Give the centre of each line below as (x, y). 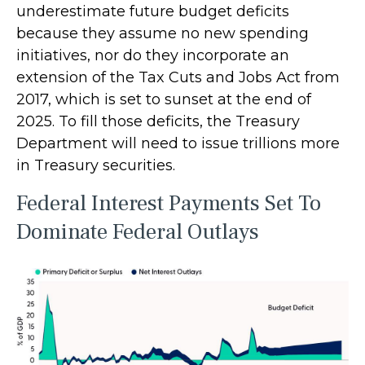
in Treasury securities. (96, 166)
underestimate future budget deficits (153, 12)
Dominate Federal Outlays (138, 232)
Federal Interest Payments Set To (169, 204)
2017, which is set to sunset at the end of (164, 100)
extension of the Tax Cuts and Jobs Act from (178, 78)
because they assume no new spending (163, 34)
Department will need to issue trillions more (178, 144)
